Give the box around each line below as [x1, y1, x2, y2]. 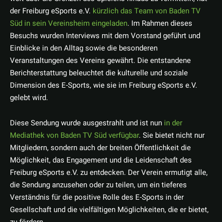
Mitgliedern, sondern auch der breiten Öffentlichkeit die [10, 142, 191, 154]
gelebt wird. [10, 92, 48, 104]
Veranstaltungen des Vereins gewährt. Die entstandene [10, 55, 191, 66]
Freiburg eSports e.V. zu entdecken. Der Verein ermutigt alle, [10, 167, 208, 178]
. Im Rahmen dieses [127, 18, 192, 29]
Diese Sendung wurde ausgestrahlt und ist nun [10, 117, 164, 129]
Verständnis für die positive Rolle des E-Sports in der [10, 192, 184, 203]
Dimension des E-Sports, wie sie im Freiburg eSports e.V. [10, 80, 197, 91]
